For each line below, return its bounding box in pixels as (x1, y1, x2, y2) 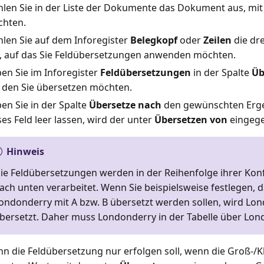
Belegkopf (130, 34, 177, 47)
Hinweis (6, 145, 44, 159)
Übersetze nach (88, 98, 161, 112)
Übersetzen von (154, 113, 227, 127)
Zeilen (203, 34, 232, 47)
